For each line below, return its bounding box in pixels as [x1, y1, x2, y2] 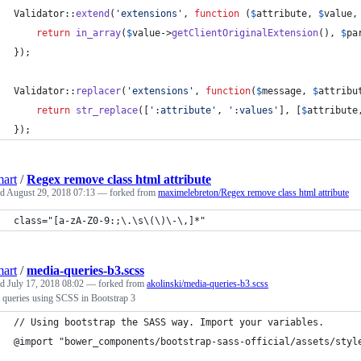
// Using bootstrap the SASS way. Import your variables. [14, 316, 324, 328]
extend [76, 7, 110, 19]
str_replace [76, 104, 138, 116]
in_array [76, 27, 121, 39]
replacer [76, 85, 121, 97]
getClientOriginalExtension [172, 27, 318, 39]
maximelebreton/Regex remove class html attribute [158, 186, 349, 198]
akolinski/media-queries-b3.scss [147, 277, 268, 289]
